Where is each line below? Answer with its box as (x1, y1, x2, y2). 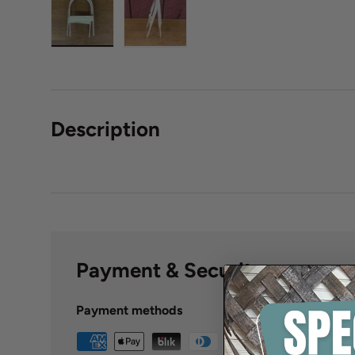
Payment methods (76, 303, 182, 319)
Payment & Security (76, 258, 264, 283)
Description (51, 116, 160, 142)
